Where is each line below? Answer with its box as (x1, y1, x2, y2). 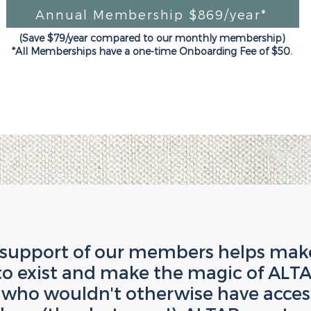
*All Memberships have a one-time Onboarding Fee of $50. (12, 45, 293, 57)
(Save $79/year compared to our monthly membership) (19, 32, 285, 44)
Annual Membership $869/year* (35, 6, 267, 22)
